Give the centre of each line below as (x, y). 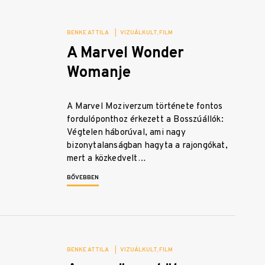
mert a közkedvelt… (106, 159)
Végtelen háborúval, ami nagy (126, 133)
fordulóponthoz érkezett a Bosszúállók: (145, 120)
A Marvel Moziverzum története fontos (145, 107)
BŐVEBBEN (83, 178)
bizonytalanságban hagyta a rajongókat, (147, 146)
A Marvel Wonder (126, 54)
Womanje (99, 73)
